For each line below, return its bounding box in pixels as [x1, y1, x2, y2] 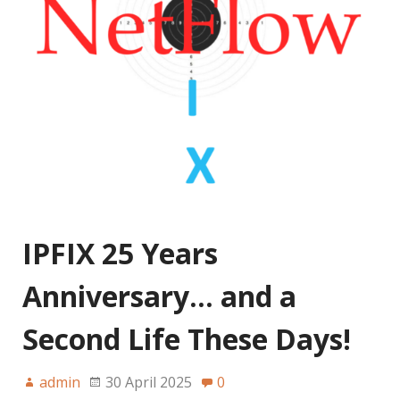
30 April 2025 [105, 371, 192, 392]
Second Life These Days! [22, 319, 351, 358]
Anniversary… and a [22, 276, 296, 315]
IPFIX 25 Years [22, 233, 218, 272]
